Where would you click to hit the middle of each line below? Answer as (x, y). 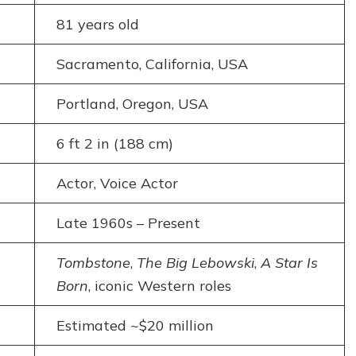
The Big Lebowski (195, 262)
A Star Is (289, 262)
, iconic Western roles (159, 285)
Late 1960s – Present (128, 222)
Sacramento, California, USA (152, 64)
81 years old (97, 24)
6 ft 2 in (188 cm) (114, 143)
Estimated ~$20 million (135, 325)
